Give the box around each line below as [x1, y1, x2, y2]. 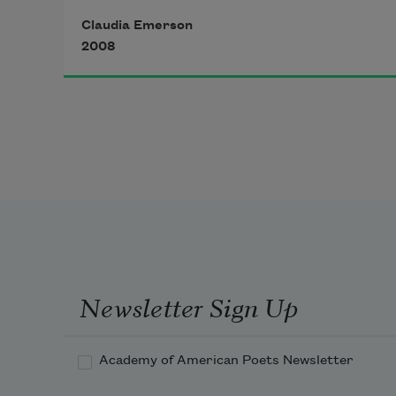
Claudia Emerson [81, 19, 193, 34]
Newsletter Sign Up [79, 286, 298, 324]
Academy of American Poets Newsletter [99, 354, 354, 369]
